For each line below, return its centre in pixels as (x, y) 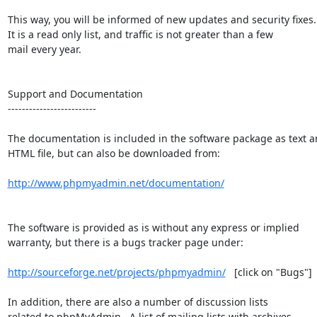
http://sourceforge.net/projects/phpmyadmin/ (116, 272)
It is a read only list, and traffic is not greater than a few (140, 34)
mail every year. (44, 49)
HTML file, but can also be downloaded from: (114, 153)
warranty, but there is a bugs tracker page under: (125, 242)
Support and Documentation (75, 93)
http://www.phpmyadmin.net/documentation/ (116, 183)
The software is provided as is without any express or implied (153, 227)
